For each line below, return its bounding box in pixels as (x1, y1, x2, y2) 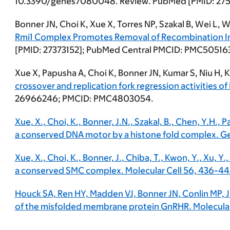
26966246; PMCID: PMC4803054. (14, 93, 154, 104)
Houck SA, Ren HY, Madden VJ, (14, 188, 138, 199)
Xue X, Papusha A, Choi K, (14, 68, 118, 79)
